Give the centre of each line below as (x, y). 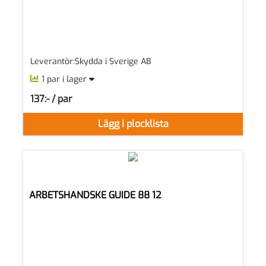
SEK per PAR (53, 103)
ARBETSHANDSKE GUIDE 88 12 (95, 195)
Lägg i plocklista (133, 124)
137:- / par (51, 99)
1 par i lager (65, 80)
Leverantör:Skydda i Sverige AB (91, 62)
